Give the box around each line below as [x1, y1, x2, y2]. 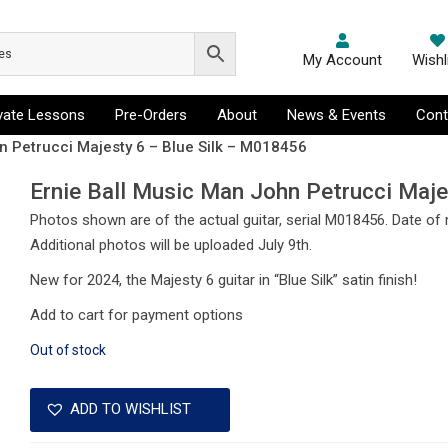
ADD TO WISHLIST [70, 400, 192, 419]
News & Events [286, 105, 386, 124]
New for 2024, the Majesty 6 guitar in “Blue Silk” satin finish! [30, 271, 418, 289]
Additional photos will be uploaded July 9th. [30, 236, 313, 254]
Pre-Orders [114, 105, 187, 124]
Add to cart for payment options [30, 306, 244, 324]
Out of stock [30, 342, 107, 358]
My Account [302, 51, 382, 70]
